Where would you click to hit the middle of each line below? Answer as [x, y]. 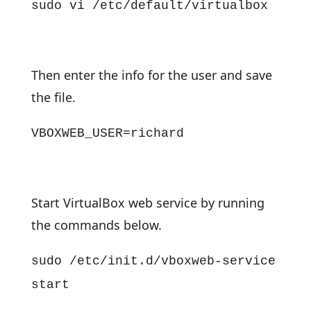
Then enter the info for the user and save [151, 75]
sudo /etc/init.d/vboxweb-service [153, 261]
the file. [53, 97]
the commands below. [96, 225]
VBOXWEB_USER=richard [107, 133]
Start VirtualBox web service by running [148, 203]
